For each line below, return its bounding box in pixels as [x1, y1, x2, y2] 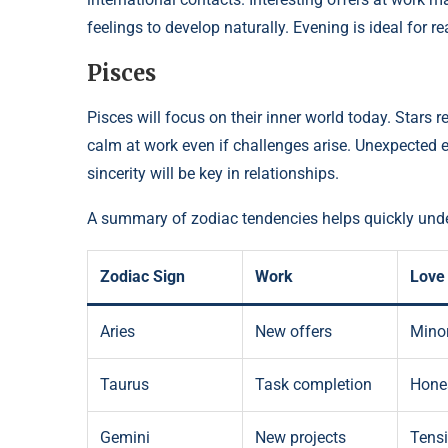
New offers [255, 322, 332, 342]
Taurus [100, 375, 149, 395]
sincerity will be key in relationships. [87, 164, 339, 184]
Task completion [255, 375, 372, 395]
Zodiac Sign [100, 267, 185, 287]
